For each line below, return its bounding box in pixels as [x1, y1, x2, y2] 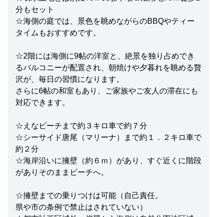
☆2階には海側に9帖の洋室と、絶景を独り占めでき [15, 52, 195, 60]
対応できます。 [15, 98, 70, 107]
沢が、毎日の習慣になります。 [15, 75, 124, 83]
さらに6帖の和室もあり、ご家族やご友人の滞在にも [15, 87, 198, 95]
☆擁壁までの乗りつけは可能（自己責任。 [15, 191, 163, 200]
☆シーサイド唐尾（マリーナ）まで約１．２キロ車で [15, 133, 201, 141]
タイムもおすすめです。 [15, 29, 101, 37]
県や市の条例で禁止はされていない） [15, 203, 147, 211]
